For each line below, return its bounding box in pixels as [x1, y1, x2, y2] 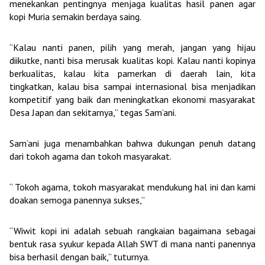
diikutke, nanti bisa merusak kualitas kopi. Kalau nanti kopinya [9, 54, 256, 66]
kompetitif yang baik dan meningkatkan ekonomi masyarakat [9, 93, 256, 105]
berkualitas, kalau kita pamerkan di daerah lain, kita [9, 67, 256, 79]
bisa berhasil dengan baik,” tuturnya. [9, 251, 150, 263]
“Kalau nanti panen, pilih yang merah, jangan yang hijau [9, 41, 256, 53]
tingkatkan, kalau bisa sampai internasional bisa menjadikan [9, 80, 256, 92]
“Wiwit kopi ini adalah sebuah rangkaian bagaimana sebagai [9, 225, 256, 237]
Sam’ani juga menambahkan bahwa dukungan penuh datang [9, 137, 256, 149]
